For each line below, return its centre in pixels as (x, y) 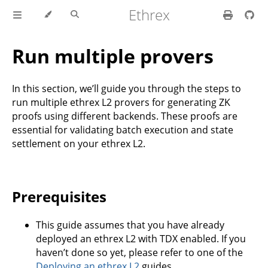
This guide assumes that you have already (130, 225)
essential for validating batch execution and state (123, 130)
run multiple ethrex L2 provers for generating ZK (121, 102)
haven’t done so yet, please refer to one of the (139, 252)
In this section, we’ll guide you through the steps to (127, 88)
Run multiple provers (113, 56)
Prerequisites (59, 196)
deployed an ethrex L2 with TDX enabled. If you (141, 238)
